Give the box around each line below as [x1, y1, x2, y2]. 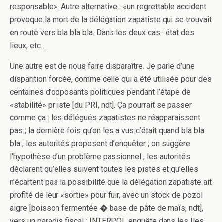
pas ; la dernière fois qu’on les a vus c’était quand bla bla [10, 126, 204, 135]
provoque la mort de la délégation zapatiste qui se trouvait [10, 15, 212, 24]
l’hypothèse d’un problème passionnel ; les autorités [10, 152, 190, 161]
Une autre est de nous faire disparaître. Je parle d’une [10, 61, 195, 71]
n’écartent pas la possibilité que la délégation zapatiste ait [10, 177, 212, 187]
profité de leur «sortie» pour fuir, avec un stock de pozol [10, 190, 203, 200]
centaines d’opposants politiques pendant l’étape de [10, 87, 191, 97]
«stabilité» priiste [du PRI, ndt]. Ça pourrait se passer [10, 100, 192, 110]
